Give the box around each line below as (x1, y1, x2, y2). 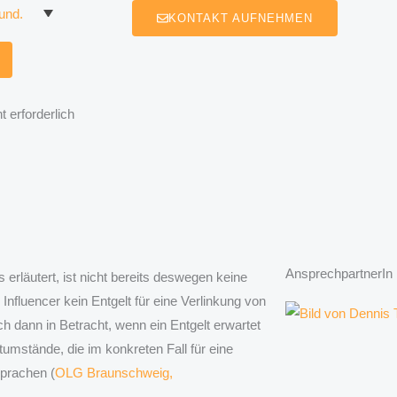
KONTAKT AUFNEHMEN (167, 12, 313, 25)
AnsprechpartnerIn (284, 266, 393, 282)
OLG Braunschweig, (55, 365, 173, 381)
